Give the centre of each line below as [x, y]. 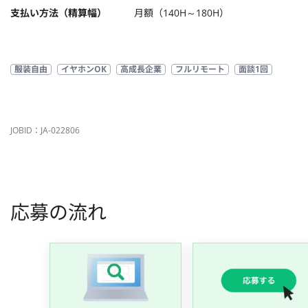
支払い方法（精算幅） [58, 13]
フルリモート [200, 69]
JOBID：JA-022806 [45, 130]
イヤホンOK [84, 69]
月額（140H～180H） [181, 13]
